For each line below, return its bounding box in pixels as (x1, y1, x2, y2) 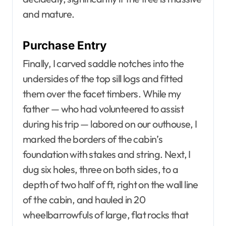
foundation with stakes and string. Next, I (23, 147, 191, 160)
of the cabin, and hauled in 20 (23, 193, 145, 206)
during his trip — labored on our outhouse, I (23, 117, 197, 130)
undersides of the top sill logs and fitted (23, 72, 183, 85)
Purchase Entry (23, 38, 106, 52)
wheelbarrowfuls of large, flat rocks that (23, 208, 189, 221)
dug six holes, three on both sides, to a (23, 162, 178, 176)
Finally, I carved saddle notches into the (23, 56, 184, 70)
